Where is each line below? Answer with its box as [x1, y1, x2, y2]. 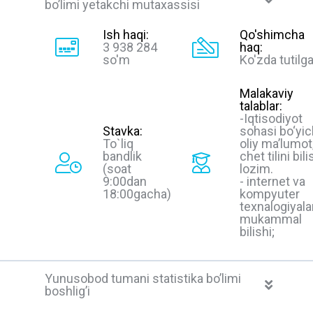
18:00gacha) [103, 186, 171, 201]
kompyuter [240, 186, 300, 201]
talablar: [240, 98, 282, 113]
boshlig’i [45, 283, 90, 298]
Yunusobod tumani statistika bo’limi [45, 270, 241, 286]
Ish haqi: [103, 27, 149, 42]
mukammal [240, 211, 302, 226]
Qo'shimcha [240, 27, 305, 42]
